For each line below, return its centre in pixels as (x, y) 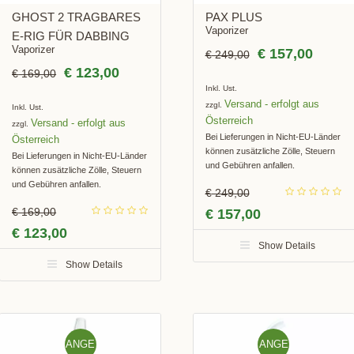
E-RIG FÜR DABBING (71, 36)
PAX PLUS (233, 17)
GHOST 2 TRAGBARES (77, 17)
